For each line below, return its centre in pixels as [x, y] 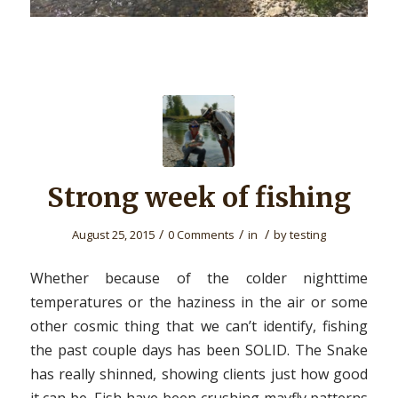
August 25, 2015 [113, 235]
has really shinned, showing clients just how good [199, 374]
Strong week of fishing [199, 198]
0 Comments [201, 235]
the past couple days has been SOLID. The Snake [199, 350]
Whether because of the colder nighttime [199, 278]
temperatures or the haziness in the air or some [199, 302]
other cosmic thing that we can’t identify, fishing [199, 326]
